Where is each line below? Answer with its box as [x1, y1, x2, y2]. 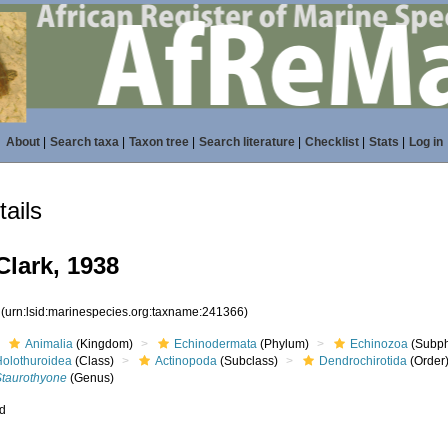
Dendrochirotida [319, 354, 408, 368]
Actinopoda [155, 354, 218, 368]
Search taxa [49, 135, 119, 149]
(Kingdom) [73, 337, 134, 351]
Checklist [304, 135, 359, 149]
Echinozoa [350, 337, 409, 351]
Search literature [198, 135, 295, 149]
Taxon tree [128, 135, 189, 149]
